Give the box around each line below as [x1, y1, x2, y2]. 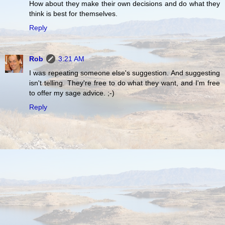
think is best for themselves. [29, 9, 118, 18]
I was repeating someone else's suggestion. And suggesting [29, 68, 220, 77]
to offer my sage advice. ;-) [29, 88, 115, 97]
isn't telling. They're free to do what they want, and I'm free [29, 78, 220, 87]
